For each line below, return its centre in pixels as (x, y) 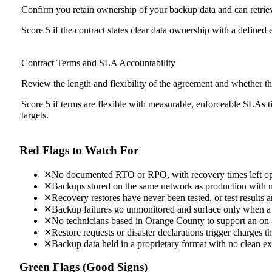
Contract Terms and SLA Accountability (98, 63)
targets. (35, 115)
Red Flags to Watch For (79, 150)
